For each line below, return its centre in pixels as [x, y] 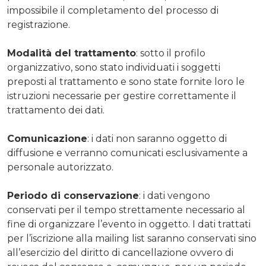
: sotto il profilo [171, 53]
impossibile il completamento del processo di [113, 10]
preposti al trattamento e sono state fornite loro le [126, 82]
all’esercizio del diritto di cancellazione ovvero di [120, 253]
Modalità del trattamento [72, 53]
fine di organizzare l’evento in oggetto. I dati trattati [129, 224]
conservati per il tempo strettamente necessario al [126, 210]
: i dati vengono [175, 196]
